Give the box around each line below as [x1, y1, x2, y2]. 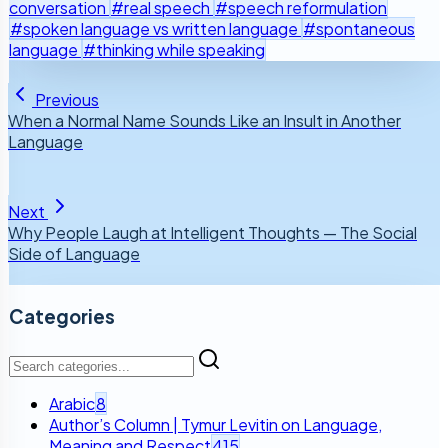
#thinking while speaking [83, 39, 265, 61]
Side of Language [8, 243, 140, 265]
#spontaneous [303, 18, 415, 40]
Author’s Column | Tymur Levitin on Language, [49, 413, 382, 435]
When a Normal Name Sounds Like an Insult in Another [8, 110, 401, 132]
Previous [35, 89, 99, 111]
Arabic [49, 392, 95, 414]
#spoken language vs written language [10, 18, 301, 40]
